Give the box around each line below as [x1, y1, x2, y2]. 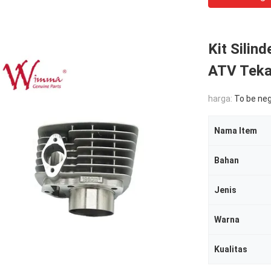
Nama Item [214, 126, 257, 135]
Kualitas [214, 244, 247, 254]
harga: [208, 94, 234, 103]
